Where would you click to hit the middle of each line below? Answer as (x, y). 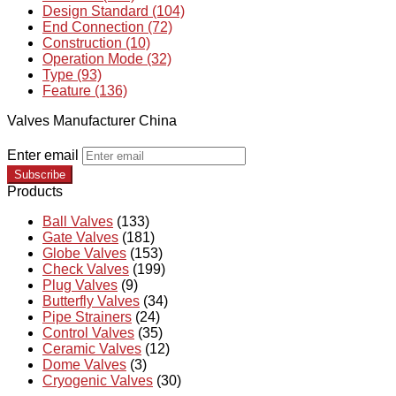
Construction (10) (96, 43)
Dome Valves (84, 365)
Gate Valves (80, 238)
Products (35, 192)
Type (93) (72, 75)
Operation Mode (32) (107, 59)
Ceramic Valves (92, 349)
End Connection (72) (107, 27)
